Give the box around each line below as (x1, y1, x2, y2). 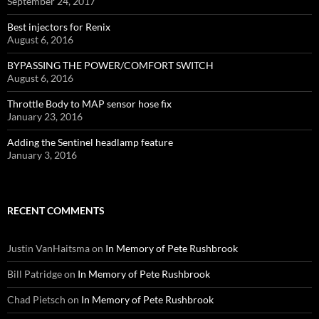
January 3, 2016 (7, 149, 77, 161)
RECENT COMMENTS (7, 204, 105, 216)
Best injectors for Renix (7, 21, 110, 33)
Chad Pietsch (7, 293, 66, 305)
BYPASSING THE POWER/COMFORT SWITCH (7, 59, 214, 71)
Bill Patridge (7, 268, 62, 280)
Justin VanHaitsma (7, 242, 90, 254)
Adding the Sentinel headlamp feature (7, 136, 173, 148)
